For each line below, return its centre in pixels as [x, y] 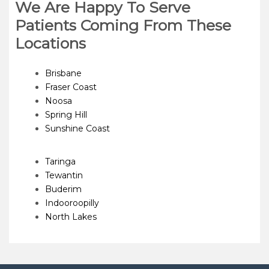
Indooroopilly [72, 203]
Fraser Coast [71, 87]
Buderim [63, 189]
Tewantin [64, 176]
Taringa [60, 162]
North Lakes [71, 217]
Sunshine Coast [77, 129]
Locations [50, 44]
